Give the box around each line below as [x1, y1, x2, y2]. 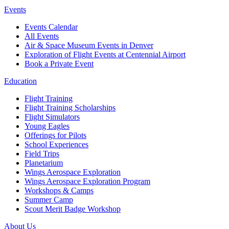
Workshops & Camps [25, 186, 94, 195]
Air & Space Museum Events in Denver [25, 41, 153, 50]
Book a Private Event [25, 59, 94, 68]
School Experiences [25, 140, 88, 149]
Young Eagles [25, 122, 70, 131]
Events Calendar [25, 22, 78, 32]
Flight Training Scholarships [25, 103, 116, 112]
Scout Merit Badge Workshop [25, 204, 121, 214]
